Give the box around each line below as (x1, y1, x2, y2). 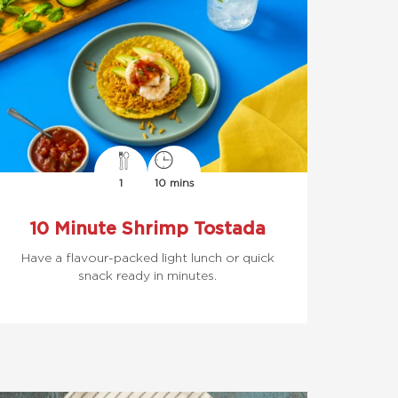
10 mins (154, 176, 195, 189)
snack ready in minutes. (78, 267, 217, 283)
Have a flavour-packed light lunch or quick (20, 250, 275, 265)
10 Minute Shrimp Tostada (29, 218, 266, 237)
